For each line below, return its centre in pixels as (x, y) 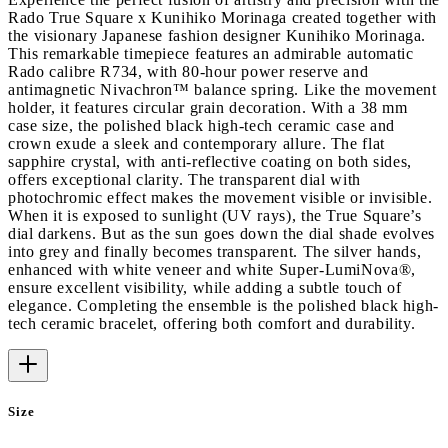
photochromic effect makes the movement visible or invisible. (220, 197)
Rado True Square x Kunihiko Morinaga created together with (223, 17)
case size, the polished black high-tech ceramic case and (201, 125)
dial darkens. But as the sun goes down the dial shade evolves (222, 233)
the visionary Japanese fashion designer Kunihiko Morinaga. (217, 35)
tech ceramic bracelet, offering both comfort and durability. (212, 323)
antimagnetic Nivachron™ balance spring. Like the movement (222, 89)
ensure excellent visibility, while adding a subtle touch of (205, 287)
